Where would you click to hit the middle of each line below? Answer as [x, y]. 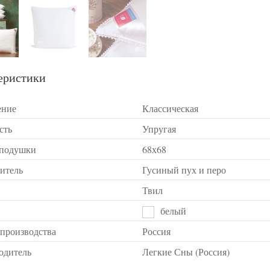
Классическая [170, 108]
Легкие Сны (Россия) [186, 252]
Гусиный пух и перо [184, 170]
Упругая [159, 129]
